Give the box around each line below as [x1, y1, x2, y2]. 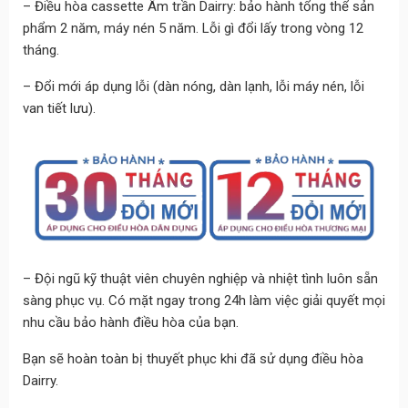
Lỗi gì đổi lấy [201, 19, 277, 36]
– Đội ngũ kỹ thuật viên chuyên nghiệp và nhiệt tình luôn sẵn [22, 270, 378, 287]
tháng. [22, 41, 59, 58]
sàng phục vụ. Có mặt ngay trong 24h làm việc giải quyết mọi [22, 291, 385, 309]
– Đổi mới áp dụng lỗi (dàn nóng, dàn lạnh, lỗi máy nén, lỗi [22, 77, 364, 95]
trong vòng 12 [276, 19, 363, 36]
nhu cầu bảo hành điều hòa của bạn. [22, 313, 239, 331]
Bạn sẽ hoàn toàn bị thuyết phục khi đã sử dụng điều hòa [22, 350, 363, 367]
